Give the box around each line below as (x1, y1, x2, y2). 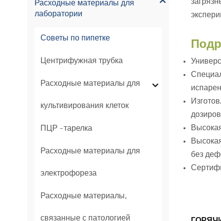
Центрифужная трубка (40, 57, 123, 66)
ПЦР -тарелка (40, 124, 92, 133)
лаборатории (34, 10, 82, 19)
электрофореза (40, 169, 97, 178)
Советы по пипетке (40, 34, 110, 43)
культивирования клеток (40, 102, 129, 110)
